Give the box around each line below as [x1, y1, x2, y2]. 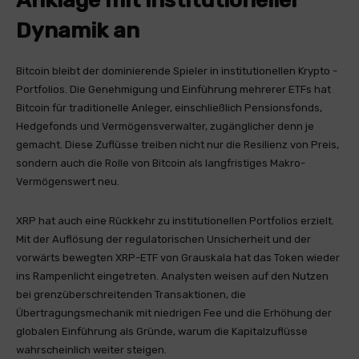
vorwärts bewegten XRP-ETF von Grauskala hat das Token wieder [16, 252, 340, 264]
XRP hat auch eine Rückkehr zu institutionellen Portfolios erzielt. [16, 215, 334, 227]
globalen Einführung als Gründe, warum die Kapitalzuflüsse [16, 325, 308, 337]
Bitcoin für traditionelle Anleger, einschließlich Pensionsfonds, [16, 102, 322, 114]
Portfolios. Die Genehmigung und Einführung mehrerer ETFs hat [16, 83, 331, 95]
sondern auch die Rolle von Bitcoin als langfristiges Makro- [16, 157, 305, 169]
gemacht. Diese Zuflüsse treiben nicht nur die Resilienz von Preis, [16, 139, 339, 151]
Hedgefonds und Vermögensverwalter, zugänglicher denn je [16, 120, 314, 132]
